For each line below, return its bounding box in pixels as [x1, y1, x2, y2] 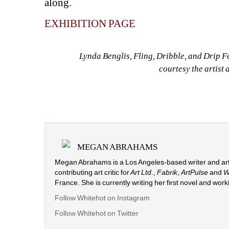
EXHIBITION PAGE [44, 17, 136, 30]
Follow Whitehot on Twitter [55, 209, 139, 218]
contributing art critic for [55, 168, 130, 177]
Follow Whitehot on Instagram [55, 194, 150, 202]
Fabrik [157, 168, 178, 177]
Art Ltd [129, 168, 152, 177]
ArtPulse [181, 168, 209, 177]
